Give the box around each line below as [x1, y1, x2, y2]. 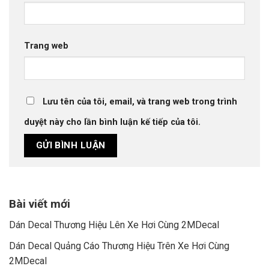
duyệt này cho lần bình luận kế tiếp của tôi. [24, 117, 201, 128]
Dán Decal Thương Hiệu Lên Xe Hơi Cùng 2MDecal [9, 219, 219, 231]
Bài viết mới [9, 197, 70, 211]
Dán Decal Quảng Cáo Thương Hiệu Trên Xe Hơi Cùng [9, 240, 229, 252]
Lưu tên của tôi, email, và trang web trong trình [43, 97, 237, 107]
